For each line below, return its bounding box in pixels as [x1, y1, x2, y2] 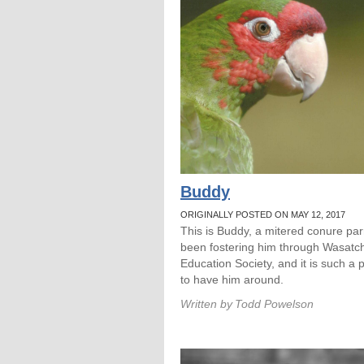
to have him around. [180, 273, 284, 286]
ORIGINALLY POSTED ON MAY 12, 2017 [180, 210, 345, 219]
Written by [180, 297, 232, 310]
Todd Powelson [235, 297, 314, 310]
